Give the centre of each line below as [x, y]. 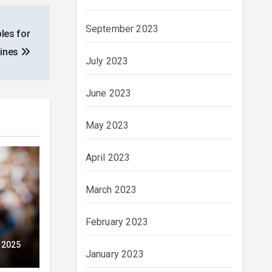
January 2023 [114, 254]
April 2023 [108, 158]
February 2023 [117, 222]
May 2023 [107, 125]
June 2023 [108, 93]
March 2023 [111, 190]
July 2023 [107, 61]
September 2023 [122, 29]
